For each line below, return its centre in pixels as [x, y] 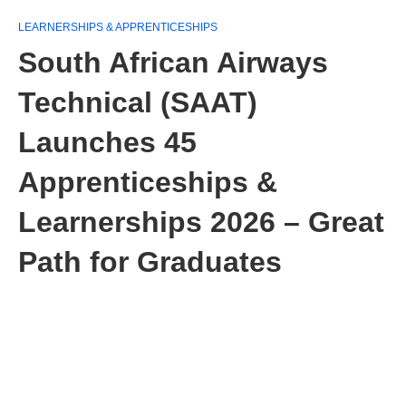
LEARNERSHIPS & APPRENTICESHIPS [118, 27]
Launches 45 [107, 142]
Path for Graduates [150, 262]
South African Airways [173, 63]
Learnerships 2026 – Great [201, 222]
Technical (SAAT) [138, 102]
